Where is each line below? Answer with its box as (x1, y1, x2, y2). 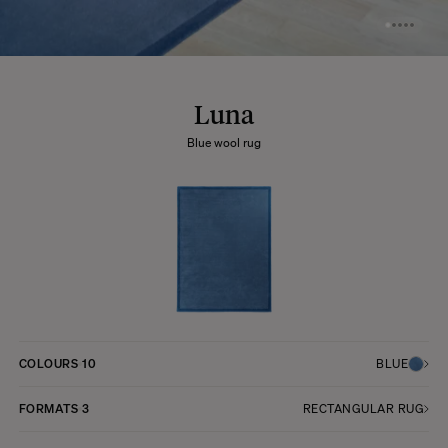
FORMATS (18, 400, 79, 416)
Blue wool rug (186, 135, 261, 150)
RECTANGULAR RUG (302, 400, 425, 416)
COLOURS (18, 355, 79, 371)
